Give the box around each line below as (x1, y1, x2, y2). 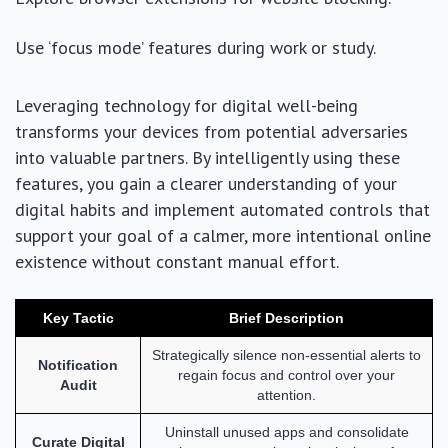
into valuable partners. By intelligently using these (15, 145, 400, 169)
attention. (257, 386, 316, 403)
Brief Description (229, 309, 344, 326)
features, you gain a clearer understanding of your (15, 171, 397, 195)
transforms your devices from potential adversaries (15, 119, 408, 143)
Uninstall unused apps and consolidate (164, 423, 409, 440)
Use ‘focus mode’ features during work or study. (15, 35, 376, 59)
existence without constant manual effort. (15, 249, 339, 273)
